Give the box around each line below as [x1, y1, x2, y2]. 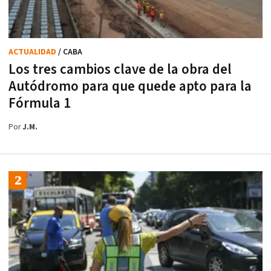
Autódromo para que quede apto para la [8, 77, 252, 96]
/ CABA [58, 46, 82, 57]
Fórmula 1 [8, 94, 71, 113]
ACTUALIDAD [8, 46, 58, 57]
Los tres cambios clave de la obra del [8, 60, 232, 79]
